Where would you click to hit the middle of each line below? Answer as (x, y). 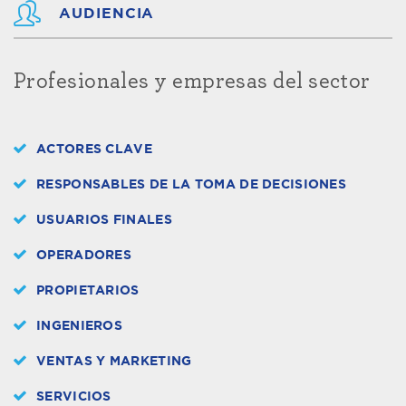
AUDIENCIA (107, 13)
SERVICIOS (74, 396)
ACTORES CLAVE (94, 149)
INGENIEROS (79, 326)
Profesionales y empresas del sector (192, 81)
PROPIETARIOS (88, 290)
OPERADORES (84, 255)
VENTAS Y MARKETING (114, 361)
